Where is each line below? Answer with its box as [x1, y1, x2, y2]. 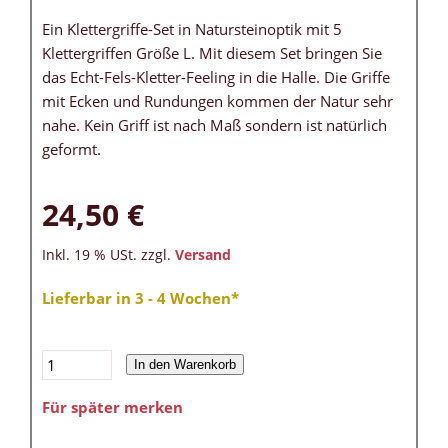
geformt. [42, 139, 101, 160]
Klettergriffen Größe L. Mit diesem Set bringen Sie [42, 43, 382, 64]
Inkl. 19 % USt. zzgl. [42, 246, 175, 265]
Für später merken [42, 397, 183, 418]
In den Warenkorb [134, 357, 236, 373]
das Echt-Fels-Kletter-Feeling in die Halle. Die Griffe [42, 67, 390, 88]
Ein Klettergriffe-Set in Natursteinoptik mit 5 [42, 19, 342, 40]
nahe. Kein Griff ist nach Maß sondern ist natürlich [42, 115, 387, 136]
